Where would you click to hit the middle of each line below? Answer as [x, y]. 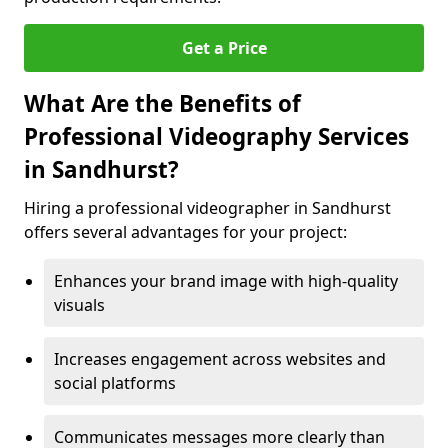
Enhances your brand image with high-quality [226, 281]
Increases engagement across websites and [220, 359]
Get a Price [224, 48]
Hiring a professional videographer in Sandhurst [207, 208]
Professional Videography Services [216, 136]
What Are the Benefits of [162, 103]
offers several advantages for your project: [185, 232]
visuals [79, 305]
